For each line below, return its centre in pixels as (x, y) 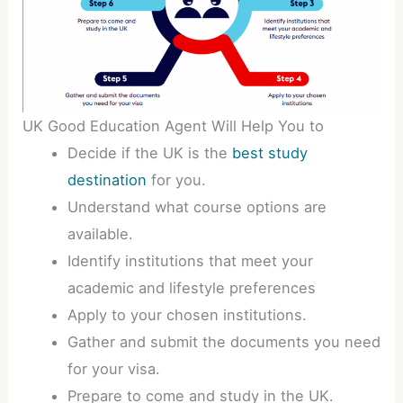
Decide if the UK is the (149, 153)
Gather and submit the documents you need (224, 342)
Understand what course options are (197, 207)
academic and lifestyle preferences (191, 288)
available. (100, 234)
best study (269, 153)
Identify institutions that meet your (190, 261)
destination (107, 180)
